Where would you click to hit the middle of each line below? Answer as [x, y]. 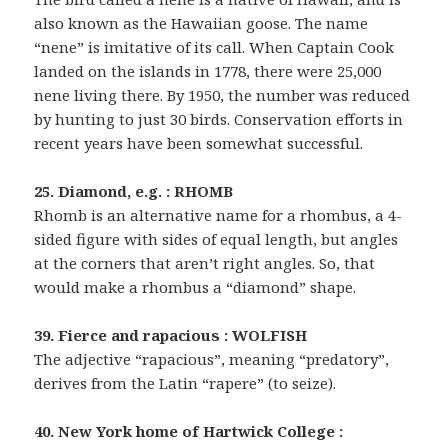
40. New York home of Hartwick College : [189, 430]
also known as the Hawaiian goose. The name [201, 22]
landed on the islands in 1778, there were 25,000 [208, 70]
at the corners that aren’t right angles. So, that [205, 262]
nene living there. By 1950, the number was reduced [222, 94]
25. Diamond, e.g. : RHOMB [134, 190]
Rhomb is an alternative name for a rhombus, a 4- [218, 214]
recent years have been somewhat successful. [199, 142]
